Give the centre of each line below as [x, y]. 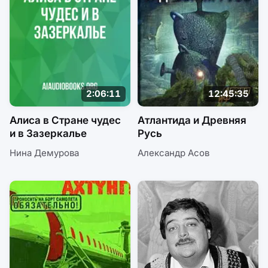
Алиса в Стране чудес [65, 120]
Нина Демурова [44, 153]
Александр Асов [173, 153]
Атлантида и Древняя [192, 120]
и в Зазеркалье [48, 133]
